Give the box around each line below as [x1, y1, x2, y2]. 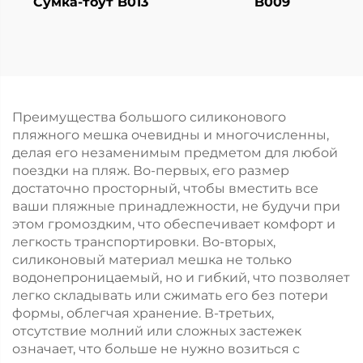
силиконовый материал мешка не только [12, 252, 292, 267]
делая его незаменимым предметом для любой [12, 145, 338, 160]
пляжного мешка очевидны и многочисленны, [12, 127, 329, 143]
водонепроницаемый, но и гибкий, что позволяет [12, 270, 350, 285]
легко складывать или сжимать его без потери [12, 288, 328, 303]
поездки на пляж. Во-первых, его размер [12, 163, 289, 178]
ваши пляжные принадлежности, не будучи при [12, 199, 340, 214]
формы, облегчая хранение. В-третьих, [12, 305, 274, 321]
